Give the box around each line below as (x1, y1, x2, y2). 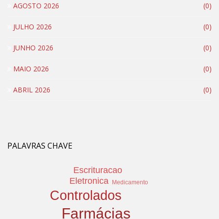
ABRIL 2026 (11, 85, 50, 94)
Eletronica (69, 176, 109, 186)
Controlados (49, 188, 122, 203)
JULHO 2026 (11, 22, 52, 31)
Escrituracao (73, 165, 122, 175)
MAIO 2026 (11, 64, 49, 73)
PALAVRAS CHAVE (7, 140, 72, 151)
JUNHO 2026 (11, 43, 53, 52)
